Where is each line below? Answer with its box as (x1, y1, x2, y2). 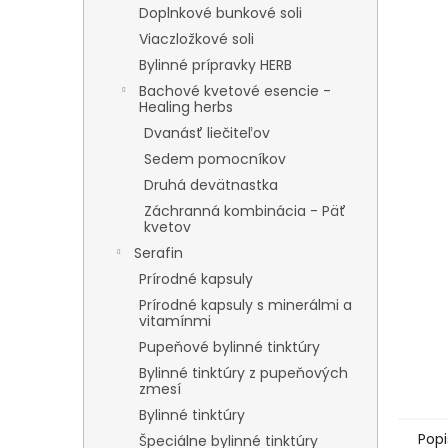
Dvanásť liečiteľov (144, 123, 270, 143)
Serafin (134, 243, 183, 263)
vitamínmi (139, 311, 211, 331)
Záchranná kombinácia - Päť (144, 201, 346, 221)
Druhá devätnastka (144, 175, 278, 195)
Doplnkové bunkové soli (139, 3, 302, 23)
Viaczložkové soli (139, 29, 254, 49)
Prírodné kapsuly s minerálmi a (139, 295, 352, 315)
